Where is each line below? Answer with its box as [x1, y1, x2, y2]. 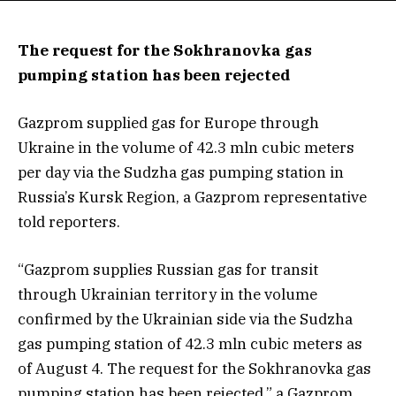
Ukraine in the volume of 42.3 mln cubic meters [18, 138, 354, 158]
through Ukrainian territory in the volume [18, 285, 317, 305]
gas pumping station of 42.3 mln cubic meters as [18, 334, 362, 354]
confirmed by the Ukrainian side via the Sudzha [18, 309, 353, 330]
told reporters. [18, 212, 120, 232]
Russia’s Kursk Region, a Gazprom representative [18, 187, 367, 208]
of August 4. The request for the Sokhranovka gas [18, 359, 371, 379]
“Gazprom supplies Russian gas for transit [18, 260, 318, 280]
